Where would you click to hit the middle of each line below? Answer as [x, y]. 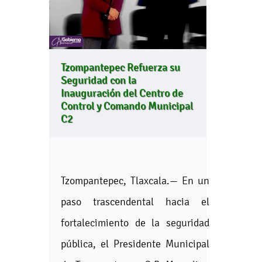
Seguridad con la [99, 80]
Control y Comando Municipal [127, 106]
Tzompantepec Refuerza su [120, 67]
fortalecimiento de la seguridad [135, 222]
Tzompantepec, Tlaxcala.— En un [135, 180]
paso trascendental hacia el [135, 201]
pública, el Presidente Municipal [135, 243]
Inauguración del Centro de [122, 93]
